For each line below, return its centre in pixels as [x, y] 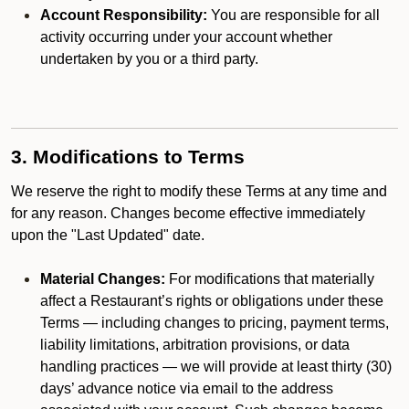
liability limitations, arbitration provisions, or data [195, 345]
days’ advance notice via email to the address [187, 388]
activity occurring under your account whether [186, 37]
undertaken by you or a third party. [149, 59]
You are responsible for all [294, 15]
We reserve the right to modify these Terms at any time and [199, 191]
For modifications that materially [272, 279]
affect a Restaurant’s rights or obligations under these [212, 301]
